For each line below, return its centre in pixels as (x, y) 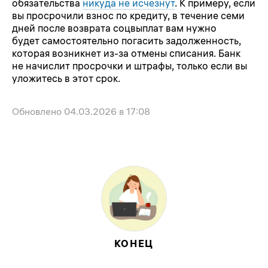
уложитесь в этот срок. (66, 78)
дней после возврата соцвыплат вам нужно (114, 28)
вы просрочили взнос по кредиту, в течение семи (128, 15)
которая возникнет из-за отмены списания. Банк (126, 53)
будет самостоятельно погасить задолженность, (127, 40)
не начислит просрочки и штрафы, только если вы (130, 66)
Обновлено (38, 111)
